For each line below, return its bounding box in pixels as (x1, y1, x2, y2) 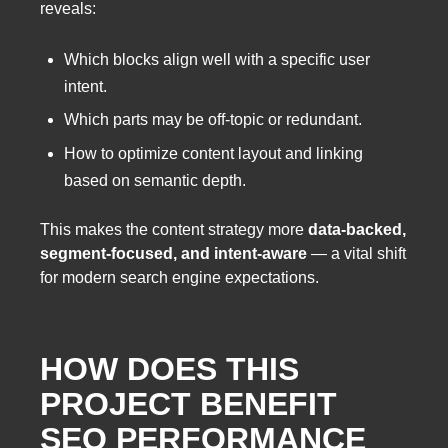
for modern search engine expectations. (40, 269, 319, 287)
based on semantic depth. (64, 171, 246, 189)
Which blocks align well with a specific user (64, 50, 370, 68)
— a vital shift (307, 245, 406, 263)
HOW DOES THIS (40, 351, 299, 388)
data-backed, (308, 221, 406, 239)
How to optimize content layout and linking (64, 144, 363, 162)
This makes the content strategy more (40, 221, 308, 239)
